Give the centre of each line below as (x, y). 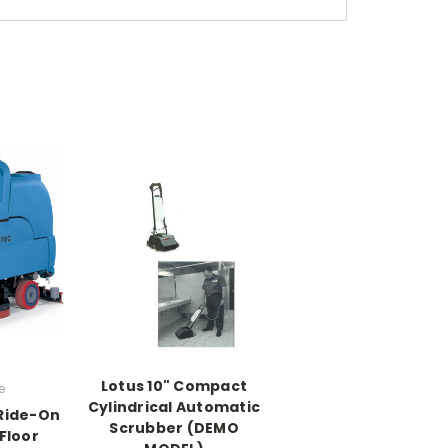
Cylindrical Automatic (174, 407)
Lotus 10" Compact (174, 386)
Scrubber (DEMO (174, 428)
